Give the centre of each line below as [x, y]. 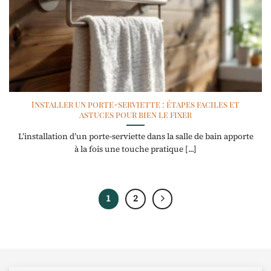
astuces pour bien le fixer [135, 115]
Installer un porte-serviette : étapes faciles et [135, 104]
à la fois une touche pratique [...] [135, 149]
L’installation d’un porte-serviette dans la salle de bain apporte [135, 136]
